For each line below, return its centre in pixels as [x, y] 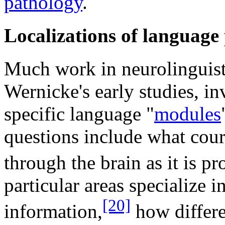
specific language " [79, 114]
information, [53, 211]
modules [188, 114]
